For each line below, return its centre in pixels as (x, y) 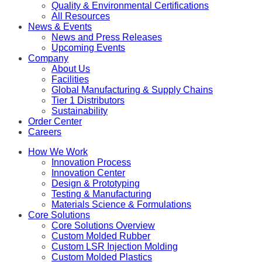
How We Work (58, 151)
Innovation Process (91, 162)
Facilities (70, 79)
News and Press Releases (107, 37)
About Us (71, 68)
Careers (45, 132)
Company (48, 58)
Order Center (55, 121)
